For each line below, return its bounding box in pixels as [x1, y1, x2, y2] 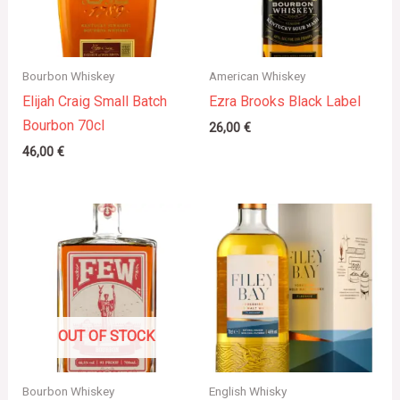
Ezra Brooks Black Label [209, 93, 361, 111]
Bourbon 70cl [21, 117, 104, 135]
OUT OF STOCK [58, 327, 155, 345]
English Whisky [209, 383, 287, 398]
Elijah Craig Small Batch [21, 93, 167, 111]
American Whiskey [209, 68, 305, 83]
